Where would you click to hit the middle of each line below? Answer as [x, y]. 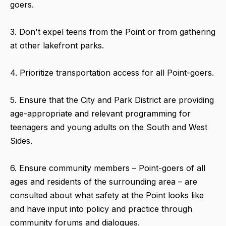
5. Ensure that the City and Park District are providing [112, 100]
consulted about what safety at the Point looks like [107, 195]
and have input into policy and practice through [101, 209]
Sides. [21, 140]
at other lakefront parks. [57, 45]
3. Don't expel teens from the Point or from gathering [113, 32]
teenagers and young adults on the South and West [109, 127]
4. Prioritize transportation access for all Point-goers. [112, 72]
